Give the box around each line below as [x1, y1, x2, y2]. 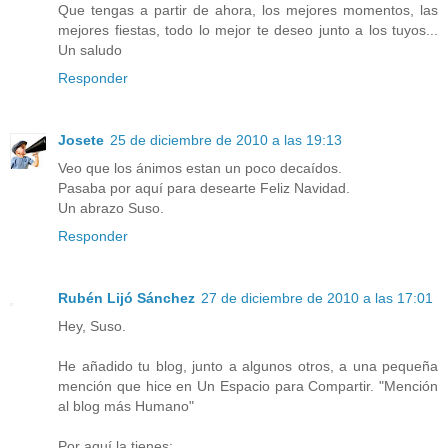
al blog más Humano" [58, 397, 194, 414]
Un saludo [58, 41, 122, 58]
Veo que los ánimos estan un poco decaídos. [58, 159, 342, 176]
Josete [58, 131, 104, 148]
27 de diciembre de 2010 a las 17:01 [201, 289, 433, 306]
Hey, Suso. [58, 317, 126, 334]
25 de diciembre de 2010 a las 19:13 [110, 131, 342, 148]
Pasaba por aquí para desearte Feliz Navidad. [58, 179, 350, 196]
